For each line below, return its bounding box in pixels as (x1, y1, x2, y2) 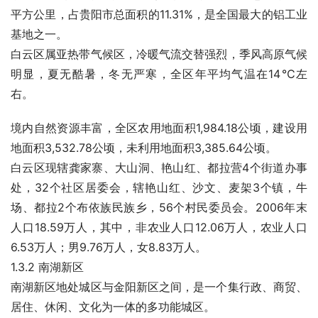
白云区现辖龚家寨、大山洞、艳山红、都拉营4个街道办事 (11, 160, 307, 175)
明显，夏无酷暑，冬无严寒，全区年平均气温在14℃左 (11, 67, 307, 81)
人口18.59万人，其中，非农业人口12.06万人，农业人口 (11, 220, 307, 234)
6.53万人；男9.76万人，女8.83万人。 (11, 240, 207, 254)
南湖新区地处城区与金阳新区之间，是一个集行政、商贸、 (11, 280, 307, 294)
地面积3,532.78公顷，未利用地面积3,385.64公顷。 (11, 141, 277, 155)
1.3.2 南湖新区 (11, 260, 84, 274)
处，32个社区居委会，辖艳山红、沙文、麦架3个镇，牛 (11, 180, 307, 194)
